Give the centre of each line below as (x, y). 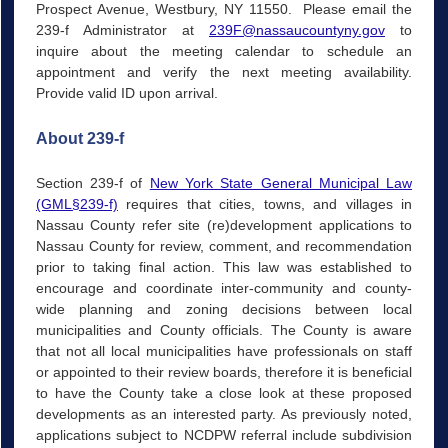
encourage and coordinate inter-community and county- (224, 287)
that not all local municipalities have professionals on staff (224, 350)
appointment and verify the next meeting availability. (224, 72)
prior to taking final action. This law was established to (224, 266)
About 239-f (79, 138)
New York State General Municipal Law (281, 182)
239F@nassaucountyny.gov (297, 30)
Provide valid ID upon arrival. (128, 93)
